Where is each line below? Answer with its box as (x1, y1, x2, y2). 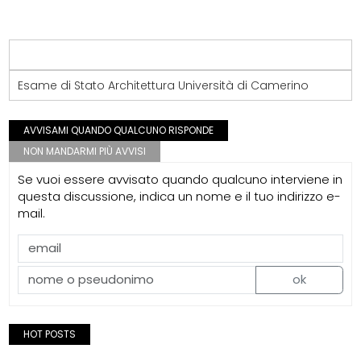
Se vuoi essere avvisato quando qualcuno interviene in (18, 170, 343, 188)
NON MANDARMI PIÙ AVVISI (23, 143, 147, 158)
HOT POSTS (23, 327, 77, 341)
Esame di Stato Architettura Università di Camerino (18, 77, 309, 93)
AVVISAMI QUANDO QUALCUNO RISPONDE (23, 122, 214, 137)
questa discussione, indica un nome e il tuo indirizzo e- (18, 187, 342, 205)
